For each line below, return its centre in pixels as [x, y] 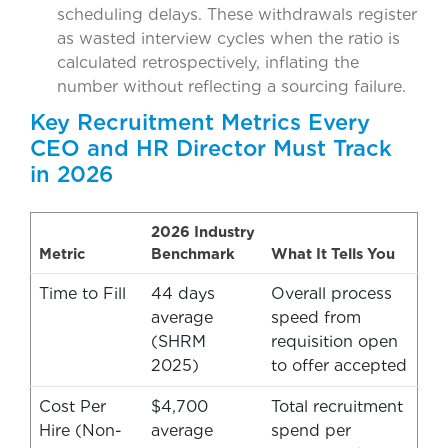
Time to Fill [82, 293]
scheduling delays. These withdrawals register [237, 14]
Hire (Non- [80, 430]
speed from [316, 317]
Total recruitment [337, 406]
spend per [311, 430]
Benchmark [193, 253]
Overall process [331, 293]
